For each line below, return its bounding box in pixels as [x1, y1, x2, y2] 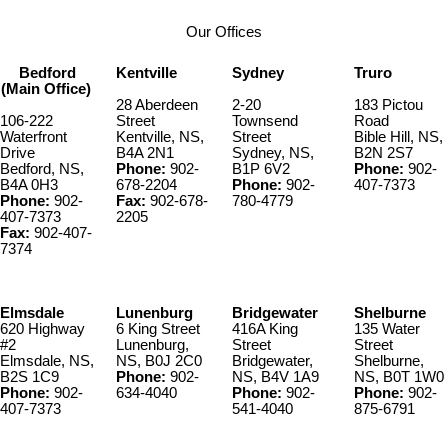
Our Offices [186, 24, 262, 41]
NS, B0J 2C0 [116, 352, 202, 369]
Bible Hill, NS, [354, 128, 443, 145]
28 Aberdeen [116, 96, 198, 113]
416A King [232, 320, 298, 337]
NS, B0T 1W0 [354, 368, 444, 385]
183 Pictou [354, 96, 423, 113]
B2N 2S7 [354, 144, 413, 161]
